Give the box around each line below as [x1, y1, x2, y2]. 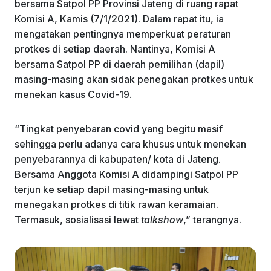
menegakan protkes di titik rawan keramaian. [15, 198, 218, 211]
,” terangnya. [183, 213, 241, 226]
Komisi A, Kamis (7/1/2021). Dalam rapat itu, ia [15, 12, 224, 25]
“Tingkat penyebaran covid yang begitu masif [15, 122, 223, 135]
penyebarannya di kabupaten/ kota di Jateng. [15, 152, 221, 165]
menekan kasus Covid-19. [15, 88, 134, 100]
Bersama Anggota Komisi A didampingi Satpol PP [15, 168, 238, 180]
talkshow [141, 213, 183, 226]
